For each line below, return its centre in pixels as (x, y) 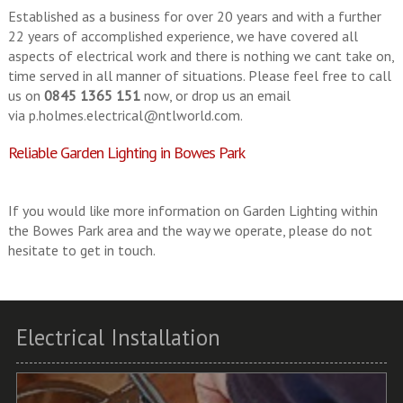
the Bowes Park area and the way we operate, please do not (190, 230)
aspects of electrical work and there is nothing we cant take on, (201, 55)
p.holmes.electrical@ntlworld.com (134, 115)
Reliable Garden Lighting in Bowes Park (126, 152)
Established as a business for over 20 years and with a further (194, 16)
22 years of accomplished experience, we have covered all (183, 36)
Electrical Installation (118, 338)
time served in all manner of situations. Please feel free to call (199, 75)
